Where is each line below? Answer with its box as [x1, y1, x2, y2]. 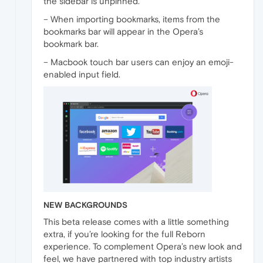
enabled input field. [43, 69, 120, 80]
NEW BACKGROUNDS [43, 200, 127, 210]
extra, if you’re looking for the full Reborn [43, 229, 205, 240]
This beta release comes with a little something [43, 217, 229, 227]
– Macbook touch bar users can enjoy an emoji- [43, 57, 234, 68]
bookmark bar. [43, 39, 99, 49]
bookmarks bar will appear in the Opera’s [43, 26, 203, 37]
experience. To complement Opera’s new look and [43, 241, 242, 252]
